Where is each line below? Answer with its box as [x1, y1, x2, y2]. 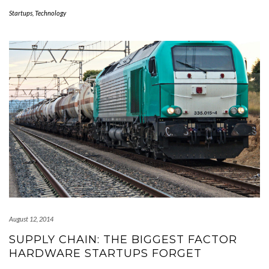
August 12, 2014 [9, 214, 53, 223]
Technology [35, 8, 66, 17]
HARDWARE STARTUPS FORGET [9, 246, 202, 260]
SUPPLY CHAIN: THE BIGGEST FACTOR [9, 232, 237, 246]
